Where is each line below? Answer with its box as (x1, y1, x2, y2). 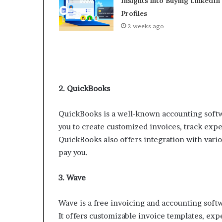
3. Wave (58, 173, 86, 183)
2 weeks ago (127, 22, 164, 30)
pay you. (58, 148, 88, 158)
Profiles (120, 9, 147, 18)
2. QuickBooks (58, 84, 110, 94)
